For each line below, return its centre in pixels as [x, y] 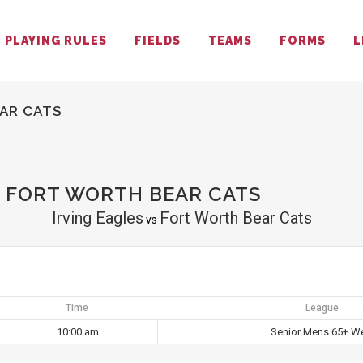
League [322, 308]
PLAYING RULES [56, 41]
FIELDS [158, 41]
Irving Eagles [97, 218]
